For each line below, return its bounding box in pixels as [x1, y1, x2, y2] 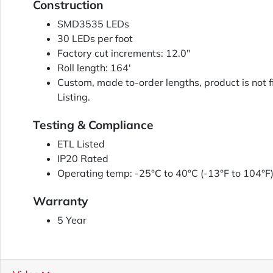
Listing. [57, 91, 90, 104]
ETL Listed [57, 138, 105, 151]
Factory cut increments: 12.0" [57, 47, 190, 60]
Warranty [33, 194, 88, 209]
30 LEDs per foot [57, 32, 133, 45]
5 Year [57, 214, 87, 227]
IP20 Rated [57, 152, 108, 165]
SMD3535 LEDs [57, 18, 129, 30]
